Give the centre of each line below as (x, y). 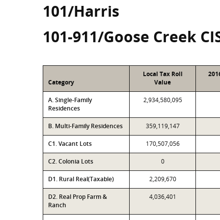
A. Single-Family (70, 100)
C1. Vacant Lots (70, 144)
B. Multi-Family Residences (85, 126)
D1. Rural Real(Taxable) (81, 179)
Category (61, 82)
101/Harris (81, 11)
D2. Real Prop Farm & (78, 197)
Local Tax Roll (163, 74)
